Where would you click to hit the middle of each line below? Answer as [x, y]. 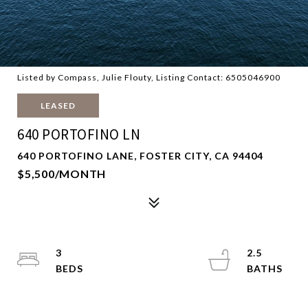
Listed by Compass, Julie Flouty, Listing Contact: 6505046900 [149, 77]
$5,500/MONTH [62, 174]
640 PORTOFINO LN [79, 134]
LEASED [58, 106]
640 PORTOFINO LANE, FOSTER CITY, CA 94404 [140, 156]
